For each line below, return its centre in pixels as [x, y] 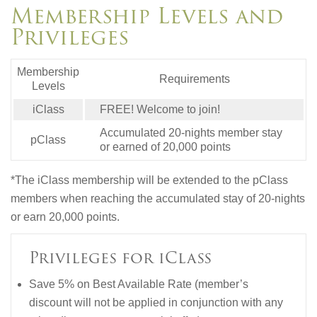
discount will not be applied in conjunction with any [156, 303]
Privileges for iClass [120, 258]
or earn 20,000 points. [65, 217]
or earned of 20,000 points [165, 147]
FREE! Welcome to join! [160, 110]
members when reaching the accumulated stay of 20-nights [158, 199]
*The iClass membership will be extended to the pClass [149, 180]
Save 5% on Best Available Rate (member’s [139, 284]
